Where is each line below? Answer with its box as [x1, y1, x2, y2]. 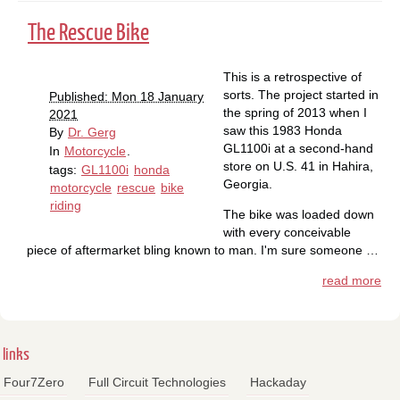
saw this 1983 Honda [223, 122, 342, 137]
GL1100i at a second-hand [223, 140, 373, 155]
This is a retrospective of [223, 69, 362, 84]
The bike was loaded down [223, 206, 374, 221]
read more [322, 272, 381, 287]
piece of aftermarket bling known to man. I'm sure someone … [27, 242, 379, 257]
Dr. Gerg [68, 124, 116, 139]
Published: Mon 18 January [49, 88, 204, 104]
